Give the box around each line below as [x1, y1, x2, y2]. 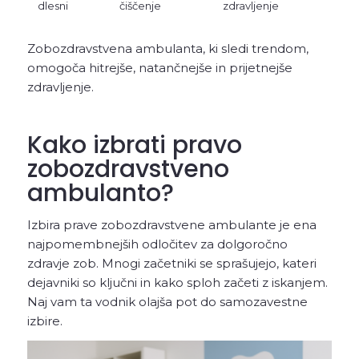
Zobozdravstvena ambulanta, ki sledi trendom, [26, 40, 309, 56]
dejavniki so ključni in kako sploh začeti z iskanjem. [26, 274, 328, 290]
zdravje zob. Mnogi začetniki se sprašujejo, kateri [26, 255, 317, 271]
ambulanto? [26, 175, 174, 210]
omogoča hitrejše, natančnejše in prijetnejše [26, 59, 292, 75]
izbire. [26, 313, 63, 329]
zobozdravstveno [26, 151, 229, 186]
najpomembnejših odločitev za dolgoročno [26, 236, 288, 252]
